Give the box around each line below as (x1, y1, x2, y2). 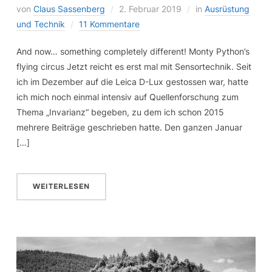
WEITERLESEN (32, 181, 90, 191)
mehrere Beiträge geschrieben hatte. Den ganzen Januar (16, 121, 242, 132)
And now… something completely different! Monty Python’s (16, 46, 250, 56)
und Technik (16, 18, 65, 29)
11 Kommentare (78, 18, 140, 29)
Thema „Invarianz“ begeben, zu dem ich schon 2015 (16, 106, 224, 117)
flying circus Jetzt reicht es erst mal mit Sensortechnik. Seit (16, 61, 251, 72)
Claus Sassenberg (33, 3, 105, 14)
